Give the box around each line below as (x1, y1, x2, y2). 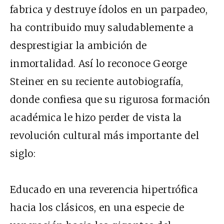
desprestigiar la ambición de (10, 39, 147, 51)
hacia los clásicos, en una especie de (10, 201, 184, 213)
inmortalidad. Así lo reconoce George (10, 57, 187, 69)
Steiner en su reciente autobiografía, (10, 75, 183, 87)
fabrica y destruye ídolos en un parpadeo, (10, 3, 208, 15)
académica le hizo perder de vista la (10, 111, 182, 123)
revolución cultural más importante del (10, 129, 199, 141)
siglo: (10, 147, 36, 159)
